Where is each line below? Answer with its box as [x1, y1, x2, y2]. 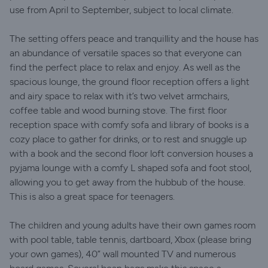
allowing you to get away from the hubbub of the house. [10, 176, 245, 188]
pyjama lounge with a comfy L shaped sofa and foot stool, [10, 162, 251, 173]
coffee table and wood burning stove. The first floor [10, 105, 227, 116]
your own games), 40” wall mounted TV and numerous [10, 248, 236, 260]
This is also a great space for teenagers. [10, 191, 175, 202]
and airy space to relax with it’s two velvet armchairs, [10, 90, 229, 102]
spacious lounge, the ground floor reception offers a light [10, 76, 249, 87]
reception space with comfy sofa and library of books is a [10, 119, 249, 130]
